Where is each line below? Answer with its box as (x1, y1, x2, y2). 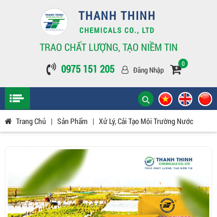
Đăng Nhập (133, 65, 164, 75)
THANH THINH (78, 8, 156, 23)
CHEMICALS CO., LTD (79, 25, 155, 35)
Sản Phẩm (57, 116, 88, 126)
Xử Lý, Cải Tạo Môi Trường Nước (99, 116, 193, 126)
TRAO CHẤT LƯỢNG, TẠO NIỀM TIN (39, 40, 178, 54)
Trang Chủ (16, 116, 46, 126)
